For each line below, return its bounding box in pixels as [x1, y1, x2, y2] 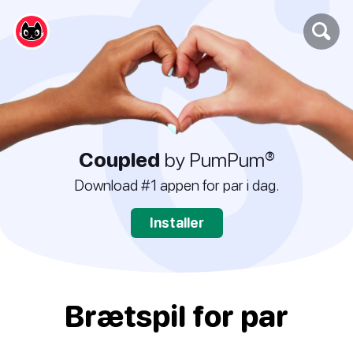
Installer [149, 214, 204, 232]
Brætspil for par [65, 297, 288, 333]
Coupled [78, 147, 160, 172]
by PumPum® [159, 147, 275, 172]
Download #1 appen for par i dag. [73, 176, 280, 195]
